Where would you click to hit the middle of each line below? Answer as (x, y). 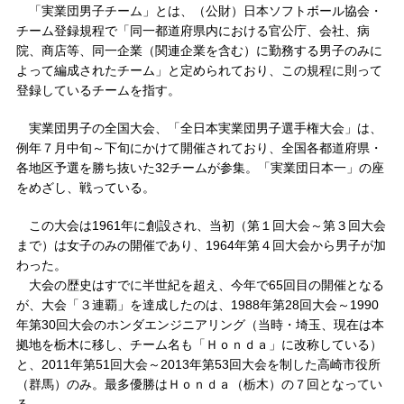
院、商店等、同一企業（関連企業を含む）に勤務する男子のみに (199, 50)
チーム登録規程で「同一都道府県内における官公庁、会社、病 (193, 31)
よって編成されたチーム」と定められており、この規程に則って (199, 70)
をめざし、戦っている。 (85, 188)
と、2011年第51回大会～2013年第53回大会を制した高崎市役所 (198, 364)
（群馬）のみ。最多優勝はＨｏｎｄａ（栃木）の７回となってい (199, 384)
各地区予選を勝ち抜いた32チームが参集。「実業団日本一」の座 (200, 168)
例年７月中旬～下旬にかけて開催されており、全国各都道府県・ (199, 148)
